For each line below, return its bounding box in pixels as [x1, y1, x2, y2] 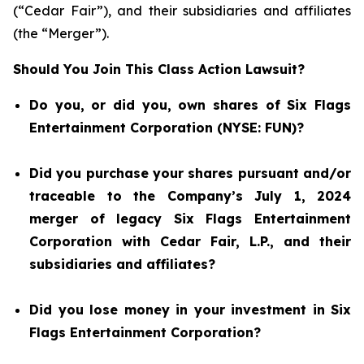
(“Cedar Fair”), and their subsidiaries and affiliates [13, 2, 351, 19]
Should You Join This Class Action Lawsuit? [13, 61, 305, 77]
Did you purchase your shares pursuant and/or [29, 165, 351, 181]
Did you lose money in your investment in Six [29, 301, 351, 318]
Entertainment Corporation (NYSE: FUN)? [29, 119, 304, 136]
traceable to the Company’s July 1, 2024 [29, 188, 351, 204]
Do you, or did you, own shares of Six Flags [29, 97, 351, 113]
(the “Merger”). [13, 25, 109, 41]
